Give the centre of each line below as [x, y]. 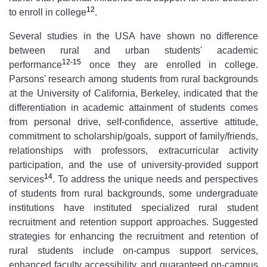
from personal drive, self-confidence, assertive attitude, [133, 122]
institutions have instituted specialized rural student [133, 207]
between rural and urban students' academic [133, 50]
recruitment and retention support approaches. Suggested [133, 222]
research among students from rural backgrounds [153, 79]
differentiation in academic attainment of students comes [133, 107]
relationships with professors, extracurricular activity [133, 150]
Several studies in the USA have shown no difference [133, 36]
